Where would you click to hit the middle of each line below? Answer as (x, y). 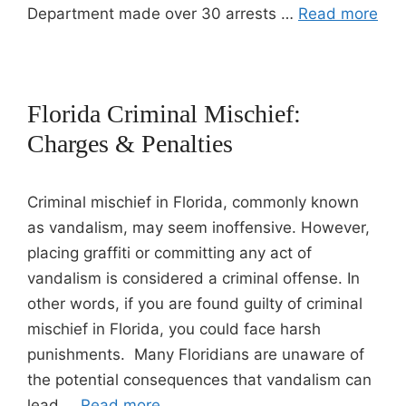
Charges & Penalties (130, 144)
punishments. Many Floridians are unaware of (196, 354)
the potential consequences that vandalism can (199, 380)
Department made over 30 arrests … (163, 14)
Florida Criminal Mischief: (164, 114)
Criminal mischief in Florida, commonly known (193, 202)
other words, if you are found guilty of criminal (195, 304)
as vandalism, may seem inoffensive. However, (198, 227)
